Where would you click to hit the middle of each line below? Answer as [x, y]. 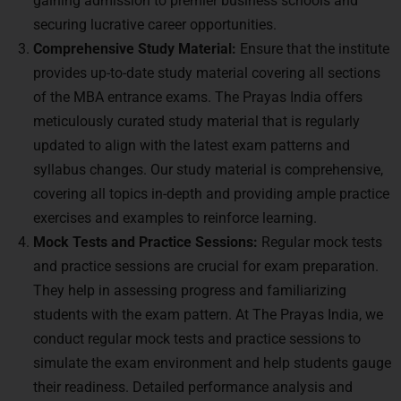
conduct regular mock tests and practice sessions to [197, 339]
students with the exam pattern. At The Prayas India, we [208, 315]
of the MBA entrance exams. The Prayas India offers [198, 97]
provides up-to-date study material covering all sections [207, 73]
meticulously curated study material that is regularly [196, 121]
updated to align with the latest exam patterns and [192, 145]
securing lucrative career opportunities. [155, 25]
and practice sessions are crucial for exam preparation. [206, 266]
